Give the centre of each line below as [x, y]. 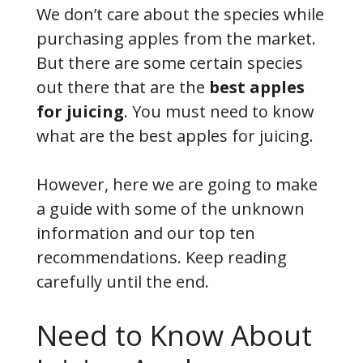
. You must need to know [219, 111]
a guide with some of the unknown [171, 208]
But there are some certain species [170, 62]
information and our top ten [146, 233]
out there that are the [123, 87]
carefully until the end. [123, 281]
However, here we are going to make [177, 184]
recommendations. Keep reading [162, 257]
